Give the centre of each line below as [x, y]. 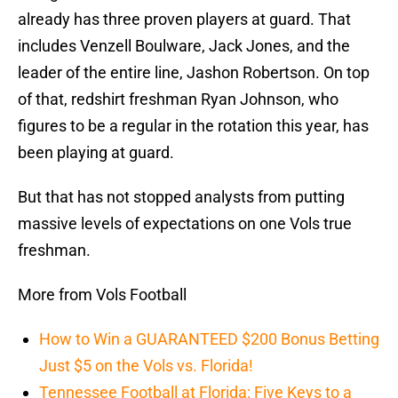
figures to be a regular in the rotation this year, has [193, 126]
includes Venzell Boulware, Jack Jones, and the [184, 46]
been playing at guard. [96, 153]
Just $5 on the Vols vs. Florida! [146, 366]
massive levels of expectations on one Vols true [185, 224]
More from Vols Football [102, 295]
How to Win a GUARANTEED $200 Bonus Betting [209, 339]
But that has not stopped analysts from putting [181, 197]
